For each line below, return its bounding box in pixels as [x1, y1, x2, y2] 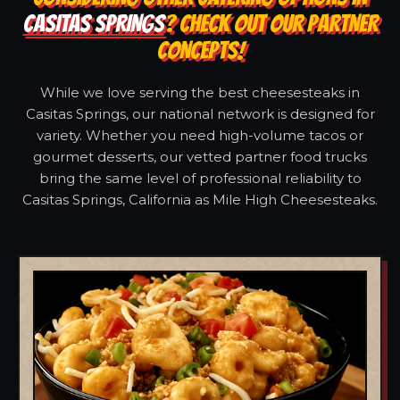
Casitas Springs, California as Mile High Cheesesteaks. [22, 190, 378, 208]
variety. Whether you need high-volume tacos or [37, 126, 363, 144]
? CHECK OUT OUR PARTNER [163, 10, 378, 37]
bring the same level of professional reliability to [38, 169, 362, 187]
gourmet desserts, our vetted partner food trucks [33, 147, 367, 165]
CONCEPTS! [156, 37, 244, 63]
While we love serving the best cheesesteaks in [40, 83, 360, 101]
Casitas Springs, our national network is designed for [25, 104, 375, 122]
